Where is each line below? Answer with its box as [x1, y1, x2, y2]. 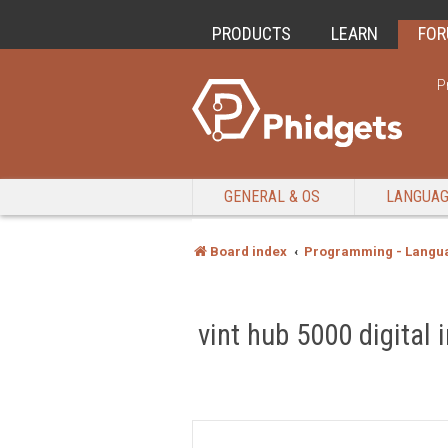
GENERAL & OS [224, 187, 320, 206]
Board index [210, 244, 287, 259]
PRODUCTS [212, 23, 291, 44]
